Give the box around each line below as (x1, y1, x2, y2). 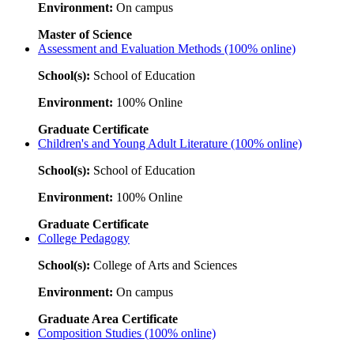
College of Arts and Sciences (90, 258, 237, 272)
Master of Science (38, 27, 132, 41)
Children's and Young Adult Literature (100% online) (38, 136, 302, 150)
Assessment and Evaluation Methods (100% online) (38, 41, 296, 55)
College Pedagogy (38, 231, 130, 245)
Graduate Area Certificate (38, 311, 178, 326)
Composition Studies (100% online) (38, 326, 216, 340)
